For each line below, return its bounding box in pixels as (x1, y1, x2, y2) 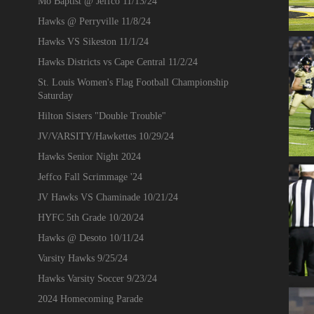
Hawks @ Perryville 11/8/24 (37, 15, 151, 27)
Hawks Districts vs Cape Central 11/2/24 (37, 56, 198, 67)
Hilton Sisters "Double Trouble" (37, 110, 166, 121)
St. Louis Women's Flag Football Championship (37, 76, 228, 88)
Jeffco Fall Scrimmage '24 (37, 171, 142, 182)
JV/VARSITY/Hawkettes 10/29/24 (37, 130, 174, 142)
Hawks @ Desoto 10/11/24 (37, 232, 144, 243)
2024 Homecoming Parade (37, 293, 143, 304)
